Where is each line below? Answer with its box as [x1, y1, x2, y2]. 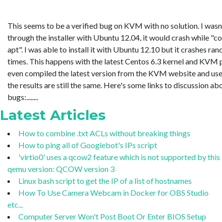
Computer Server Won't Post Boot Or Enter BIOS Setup [18, 211, 206, 221]
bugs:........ [7, 92, 38, 102]
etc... [7, 199, 23, 209]
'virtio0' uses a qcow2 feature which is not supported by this [18, 152, 220, 162]
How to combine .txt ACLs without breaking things [18, 128, 190, 138]
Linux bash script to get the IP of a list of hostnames [18, 175, 192, 185]
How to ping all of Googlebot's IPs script [18, 140, 157, 150]
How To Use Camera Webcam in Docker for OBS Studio [18, 187, 209, 197]
